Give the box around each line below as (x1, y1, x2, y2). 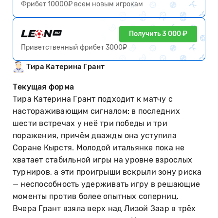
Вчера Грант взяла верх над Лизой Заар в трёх (13, 203, 196, 213)
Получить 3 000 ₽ (129, 29, 187, 38)
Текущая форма (13, 82, 74, 91)
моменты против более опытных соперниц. (13, 191, 179, 201)
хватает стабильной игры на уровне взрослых (13, 155, 193, 164)
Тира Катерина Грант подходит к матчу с (13, 94, 173, 104)
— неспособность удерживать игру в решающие (13, 179, 200, 189)
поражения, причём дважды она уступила (13, 130, 177, 140)
